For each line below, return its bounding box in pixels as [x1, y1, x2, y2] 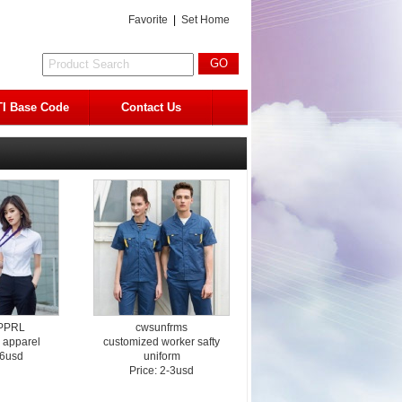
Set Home [181, 13, 230, 26]
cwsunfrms [135, 321, 188, 334]
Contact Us [120, 100, 181, 114]
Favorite [128, 13, 168, 26]
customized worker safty [103, 336, 220, 348]
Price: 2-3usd [129, 364, 194, 377]
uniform [143, 350, 180, 363]
